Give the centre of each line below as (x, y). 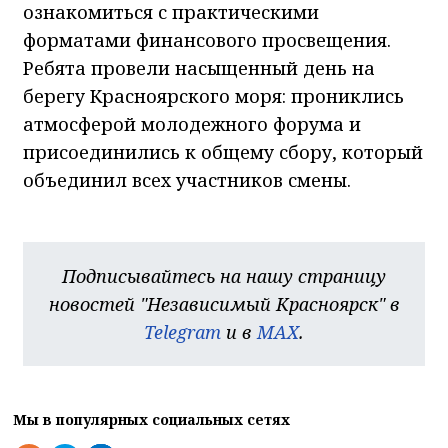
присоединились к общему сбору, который (223, 151)
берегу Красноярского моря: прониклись (213, 95)
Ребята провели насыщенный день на (199, 67)
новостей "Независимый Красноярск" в (224, 303)
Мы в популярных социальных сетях (151, 419)
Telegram (182, 331)
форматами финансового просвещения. (207, 39)
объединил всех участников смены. (187, 179)
